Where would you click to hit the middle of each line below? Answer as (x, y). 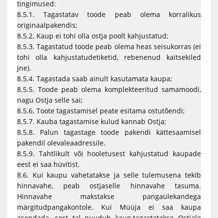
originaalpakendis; (47, 25)
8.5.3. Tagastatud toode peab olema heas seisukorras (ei (109, 46)
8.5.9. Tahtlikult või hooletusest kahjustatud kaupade (109, 154)
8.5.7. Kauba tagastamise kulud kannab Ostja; (93, 121)
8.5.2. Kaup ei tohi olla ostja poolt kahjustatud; (93, 36)
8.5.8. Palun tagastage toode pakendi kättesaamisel (109, 132)
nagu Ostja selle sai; (50, 100)
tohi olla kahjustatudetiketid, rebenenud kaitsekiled (109, 57)
